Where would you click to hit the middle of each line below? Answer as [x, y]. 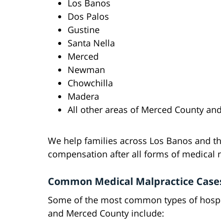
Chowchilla [90, 83]
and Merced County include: [106, 213]
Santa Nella [91, 43]
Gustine [84, 30]
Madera [83, 96]
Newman [86, 70]
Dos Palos [88, 17]
